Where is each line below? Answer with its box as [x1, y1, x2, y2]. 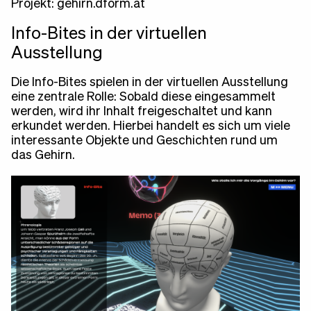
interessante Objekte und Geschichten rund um [11, 135, 278, 147]
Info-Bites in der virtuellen [11, 26, 207, 42]
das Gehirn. [11, 149, 75, 162]
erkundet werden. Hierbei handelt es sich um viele [11, 120, 290, 133]
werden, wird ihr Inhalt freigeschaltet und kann [11, 106, 272, 118]
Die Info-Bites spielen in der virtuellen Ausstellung [11, 76, 288, 89]
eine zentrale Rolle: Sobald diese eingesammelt [11, 91, 276, 103]
